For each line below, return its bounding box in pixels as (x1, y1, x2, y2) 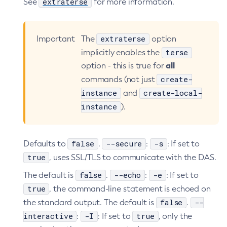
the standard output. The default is (23, 198, 156, 207)
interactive (23, 211, 73, 221)
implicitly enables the (81, 48, 162, 57)
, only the (158, 211, 193, 221)
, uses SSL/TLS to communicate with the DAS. (49, 153, 216, 162)
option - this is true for (81, 61, 166, 70)
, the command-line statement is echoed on (49, 184, 211, 194)
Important (36, 34, 75, 44)
